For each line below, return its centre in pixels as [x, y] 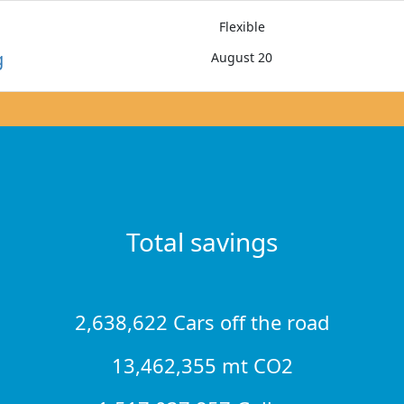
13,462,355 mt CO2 [202, 365]
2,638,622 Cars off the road [202, 321]
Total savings [202, 241]
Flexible [242, 27]
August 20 [242, 58]
